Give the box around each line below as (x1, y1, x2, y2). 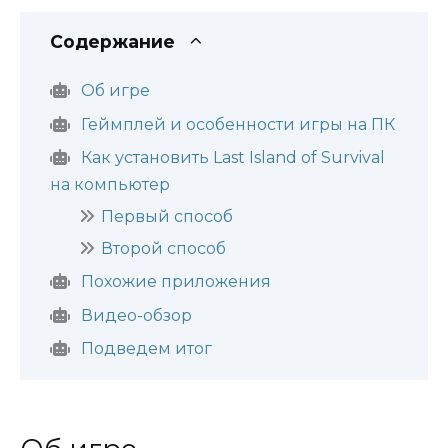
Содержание (50, 30, 175, 52)
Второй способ (101, 238, 226, 258)
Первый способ (101, 206, 233, 226)
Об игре (80, 81, 150, 101)
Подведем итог (80, 338, 212, 358)
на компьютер (50, 175, 170, 195)
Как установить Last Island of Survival (80, 148, 385, 168)
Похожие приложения (80, 272, 271, 292)
